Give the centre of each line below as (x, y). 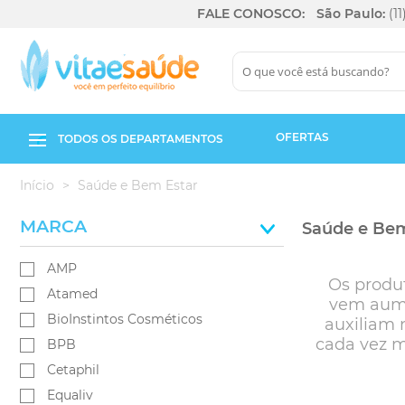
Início (37, 185)
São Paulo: (351, 14)
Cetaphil (73, 370)
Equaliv (70, 395)
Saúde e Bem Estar (138, 185)
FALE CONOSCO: (251, 14)
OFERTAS (302, 137)
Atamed (72, 294)
